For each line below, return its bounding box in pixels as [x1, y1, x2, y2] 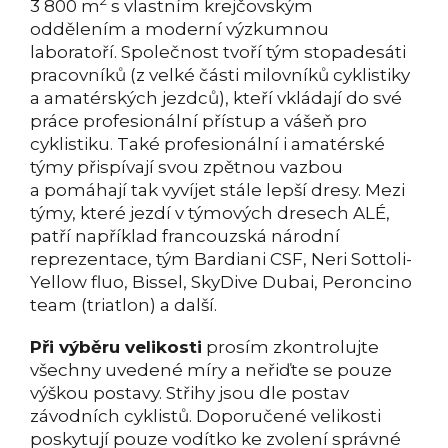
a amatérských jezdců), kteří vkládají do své [30, 87, 402, 108]
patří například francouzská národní [30, 225, 340, 246]
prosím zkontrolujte [202, 336, 379, 357]
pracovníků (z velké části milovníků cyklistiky [30, 64, 410, 85]
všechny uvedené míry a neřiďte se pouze [30, 359, 392, 380]
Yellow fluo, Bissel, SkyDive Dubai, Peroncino [30, 271, 412, 292]
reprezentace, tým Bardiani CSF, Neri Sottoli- [30, 248, 412, 269]
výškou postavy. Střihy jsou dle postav [30, 382, 349, 403]
